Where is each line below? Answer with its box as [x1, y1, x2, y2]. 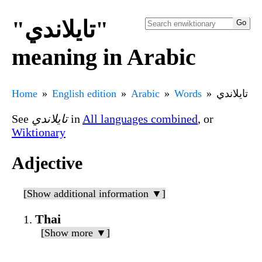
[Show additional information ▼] [23, 188, 166, 200]
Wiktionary [12, 125, 65, 139]
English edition [52, 87, 116, 99]
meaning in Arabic [12, 43, 196, 70]
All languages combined [82, 112, 198, 125]
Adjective [12, 153, 82, 173]
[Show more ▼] [41, 227, 110, 239]
